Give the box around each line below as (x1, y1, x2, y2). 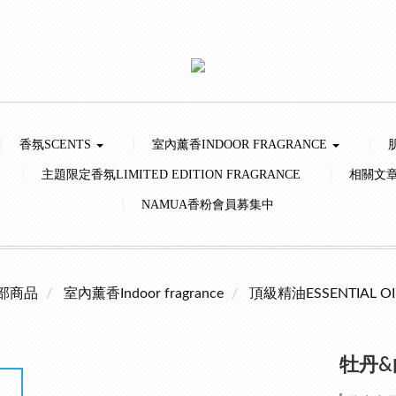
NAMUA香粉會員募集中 (141, 198, 274, 211)
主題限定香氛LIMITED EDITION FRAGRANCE (41, 168, 301, 181)
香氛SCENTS (19, 138, 95, 151)
